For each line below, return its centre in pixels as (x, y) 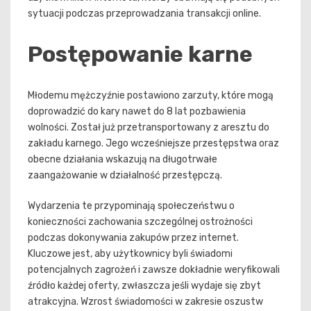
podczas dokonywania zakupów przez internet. (133, 237)
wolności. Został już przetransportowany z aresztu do (149, 127)
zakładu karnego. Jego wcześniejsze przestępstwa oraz (153, 143)
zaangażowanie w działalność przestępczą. (125, 175)
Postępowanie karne (140, 54)
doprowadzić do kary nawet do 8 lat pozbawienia (137, 111)
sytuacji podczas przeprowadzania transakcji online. (144, 14)
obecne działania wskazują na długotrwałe (123, 159)
